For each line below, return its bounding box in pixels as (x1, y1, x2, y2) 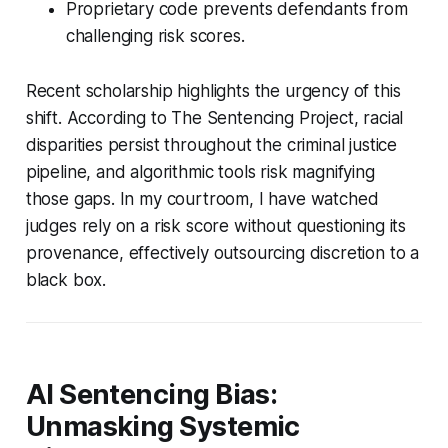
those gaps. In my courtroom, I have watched (25, 188, 379, 209)
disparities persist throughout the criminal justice (25, 134, 398, 155)
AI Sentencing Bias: (25, 377, 278, 411)
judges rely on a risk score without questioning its (25, 215, 407, 236)
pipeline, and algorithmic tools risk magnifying (25, 161, 375, 182)
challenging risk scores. (65, 25, 245, 46)
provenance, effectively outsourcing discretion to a (25, 242, 420, 263)
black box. (25, 269, 107, 290)
